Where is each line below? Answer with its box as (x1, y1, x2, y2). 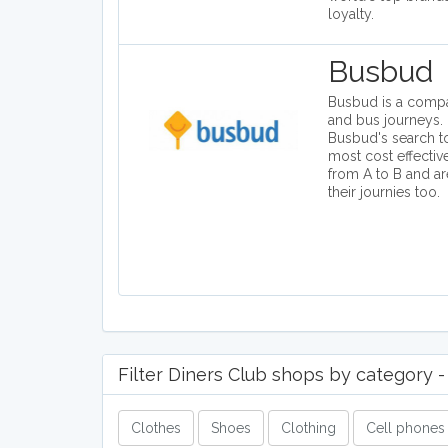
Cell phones (366, 420, 445, 437)
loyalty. (328, 6, 375, 23)
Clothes (131, 420, 181, 437)
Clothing (281, 420, 336, 437)
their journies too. (328, 184, 441, 201)
